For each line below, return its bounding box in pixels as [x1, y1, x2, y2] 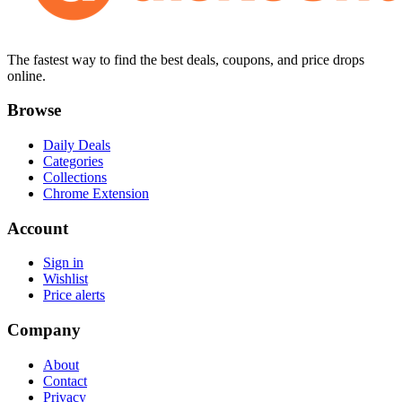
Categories [43, 153, 103, 169]
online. [7, 67, 46, 83]
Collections [43, 169, 107, 185]
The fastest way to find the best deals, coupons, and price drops [7, 51, 364, 67]
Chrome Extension [43, 185, 149, 201]
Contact [43, 372, 87, 389]
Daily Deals [43, 136, 110, 153]
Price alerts [43, 287, 105, 303]
